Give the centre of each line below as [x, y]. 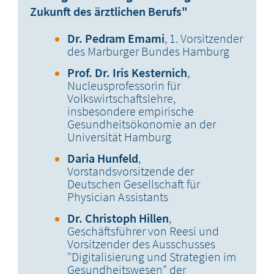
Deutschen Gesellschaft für [134, 184]
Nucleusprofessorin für [124, 86]
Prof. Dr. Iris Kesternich [128, 73]
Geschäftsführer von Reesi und [143, 231]
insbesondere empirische [131, 111]
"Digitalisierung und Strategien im [152, 257]
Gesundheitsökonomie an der [142, 124]
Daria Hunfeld [103, 158]
